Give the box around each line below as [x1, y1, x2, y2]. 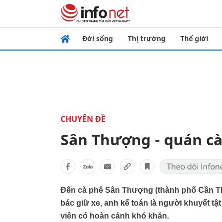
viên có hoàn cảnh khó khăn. [60, 212, 169, 220]
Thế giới [180, 34, 208, 43]
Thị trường [128, 34, 166, 43]
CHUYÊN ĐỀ [60, 113, 106, 124]
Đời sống [82, 34, 113, 43]
